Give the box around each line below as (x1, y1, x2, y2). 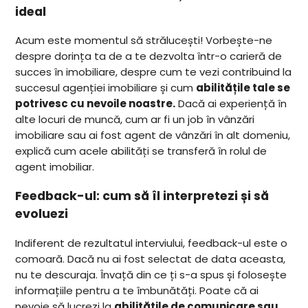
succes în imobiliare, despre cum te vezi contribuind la (15, 65, 292, 80)
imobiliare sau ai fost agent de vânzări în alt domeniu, (15, 128, 291, 143)
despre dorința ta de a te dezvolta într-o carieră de (15, 49, 283, 64)
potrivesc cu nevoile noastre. (15, 96, 176, 111)
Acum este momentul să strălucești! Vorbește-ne (15, 33, 273, 48)
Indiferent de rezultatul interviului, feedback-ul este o (15, 235, 288, 250)
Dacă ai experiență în (175, 96, 287, 111)
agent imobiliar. (15, 159, 95, 175)
